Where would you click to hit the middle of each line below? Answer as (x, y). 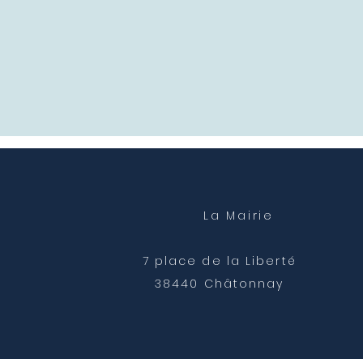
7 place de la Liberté (219, 261)
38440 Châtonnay (219, 284)
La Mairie (238, 216)
